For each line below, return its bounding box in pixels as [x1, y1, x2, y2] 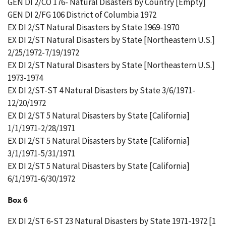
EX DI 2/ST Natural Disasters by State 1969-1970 [8, 22, 179, 33]
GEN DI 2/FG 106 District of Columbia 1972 [8, 9, 156, 20]
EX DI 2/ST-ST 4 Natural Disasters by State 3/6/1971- [8, 85, 195, 96]
